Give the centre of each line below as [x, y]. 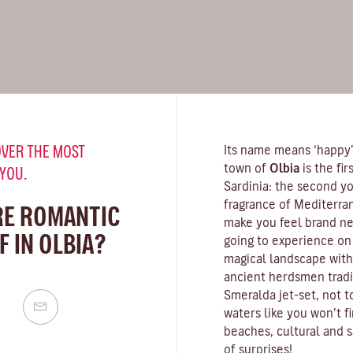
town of [247, 168]
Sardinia [246, 186]
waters [242, 313]
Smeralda [250, 295]
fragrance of [259, 204]
